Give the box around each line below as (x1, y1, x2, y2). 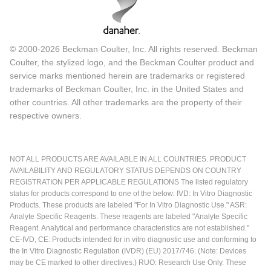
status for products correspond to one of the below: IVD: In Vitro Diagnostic (10, 189, 252, 198)
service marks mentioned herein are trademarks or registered (10, 71, 245, 81)
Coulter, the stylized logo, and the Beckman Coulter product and (10, 57, 254, 68)
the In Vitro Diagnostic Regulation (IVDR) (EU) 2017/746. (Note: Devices (10, 247, 246, 256)
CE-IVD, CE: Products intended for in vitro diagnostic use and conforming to (10, 235, 256, 244)
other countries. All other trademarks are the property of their (10, 97, 242, 108)
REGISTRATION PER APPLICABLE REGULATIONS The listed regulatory (10, 178, 248, 187)
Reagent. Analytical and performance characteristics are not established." (10, 224, 249, 233)
